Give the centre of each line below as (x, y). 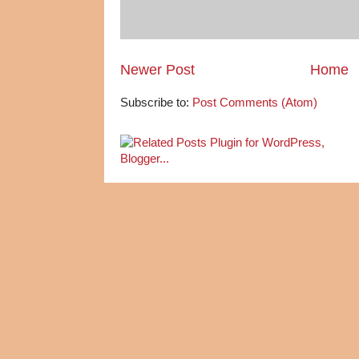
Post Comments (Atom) (255, 103)
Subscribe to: (156, 103)
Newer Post (157, 70)
